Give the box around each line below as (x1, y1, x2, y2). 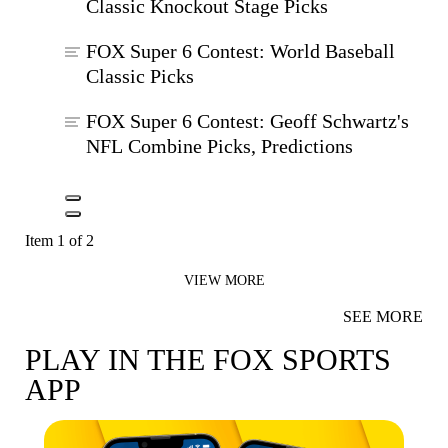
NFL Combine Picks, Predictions (86, 135, 353, 157)
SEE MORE (343, 308, 423, 325)
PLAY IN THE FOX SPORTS (25, 343, 391, 376)
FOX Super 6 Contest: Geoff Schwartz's (86, 110, 409, 132)
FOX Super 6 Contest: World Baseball (86, 40, 395, 62)
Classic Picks (86, 65, 194, 87)
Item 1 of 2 (25, 232, 94, 249)
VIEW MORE (183, 273, 265, 288)
